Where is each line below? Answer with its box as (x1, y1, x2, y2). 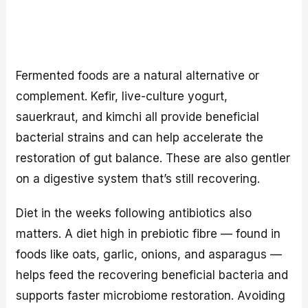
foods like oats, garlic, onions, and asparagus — (16, 247, 283, 262)
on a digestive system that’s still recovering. (16, 171, 261, 186)
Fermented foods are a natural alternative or (16, 68, 260, 82)
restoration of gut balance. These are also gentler (16, 151, 291, 165)
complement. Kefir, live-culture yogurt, (16, 89, 228, 103)
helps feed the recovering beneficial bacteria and (16, 268, 289, 283)
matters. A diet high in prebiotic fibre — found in (16, 227, 281, 241)
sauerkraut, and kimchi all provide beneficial (16, 109, 260, 124)
